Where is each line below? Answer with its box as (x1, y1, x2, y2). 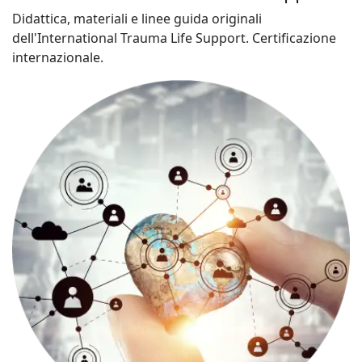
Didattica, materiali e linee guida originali (12, 10, 262, 28)
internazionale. (12, 48, 103, 67)
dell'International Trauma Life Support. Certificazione (12, 29, 336, 48)
